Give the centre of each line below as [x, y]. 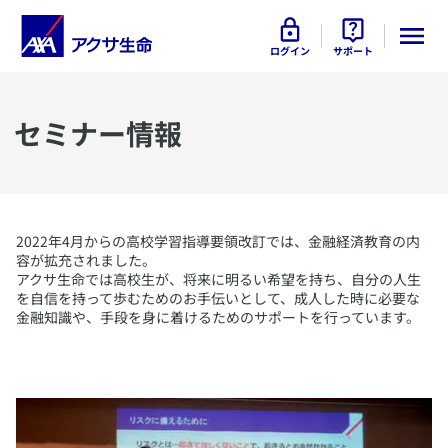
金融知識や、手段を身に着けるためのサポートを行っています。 [218, 317]
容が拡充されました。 [86, 260]
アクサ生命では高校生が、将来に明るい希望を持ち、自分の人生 [218, 279]
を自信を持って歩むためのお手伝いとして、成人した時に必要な [218, 298]
